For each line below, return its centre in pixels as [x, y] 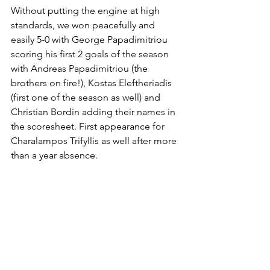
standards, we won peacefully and [84, 25]
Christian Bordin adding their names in [94, 112]
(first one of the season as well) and [87, 97]
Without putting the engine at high [86, 11]
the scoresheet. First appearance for [89, 126]
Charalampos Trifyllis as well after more [95, 141]
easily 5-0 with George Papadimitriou [90, 39]
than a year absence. [54, 155]
